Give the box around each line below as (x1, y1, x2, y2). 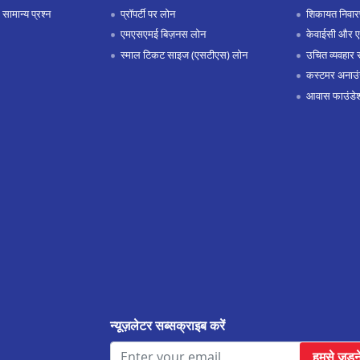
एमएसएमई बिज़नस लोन (120, 27, 206, 42)
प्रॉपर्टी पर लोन (120, 6, 175, 21)
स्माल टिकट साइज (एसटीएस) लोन (120, 47, 247, 62)
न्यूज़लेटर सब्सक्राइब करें (109, 317, 225, 335)
